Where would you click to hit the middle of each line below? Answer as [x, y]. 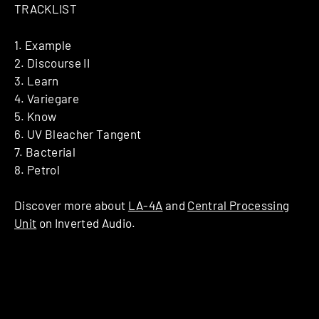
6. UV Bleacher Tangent [78, 134]
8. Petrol [37, 169]
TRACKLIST [46, 9]
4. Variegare [47, 98]
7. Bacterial [45, 151]
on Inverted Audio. [86, 223]
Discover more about [71, 205]
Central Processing [239, 205]
